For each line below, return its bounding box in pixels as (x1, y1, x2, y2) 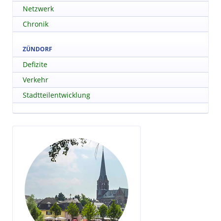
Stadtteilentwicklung (23, 90, 90, 100)
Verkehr (23, 74, 48, 84)
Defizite (23, 59, 47, 69)
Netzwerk (23, 3, 54, 13)
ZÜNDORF (23, 44, 52, 53)
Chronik (23, 19, 48, 29)
